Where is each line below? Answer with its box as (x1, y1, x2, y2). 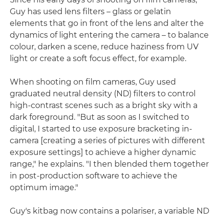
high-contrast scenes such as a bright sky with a (10, 101, 197, 110)
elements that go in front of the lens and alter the (10, 19, 204, 28)
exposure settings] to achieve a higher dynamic (10, 148, 196, 157)
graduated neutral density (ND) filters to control (10, 89, 196, 98)
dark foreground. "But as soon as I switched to (10, 112, 189, 122)
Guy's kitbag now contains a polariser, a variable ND (10, 206, 209, 216)
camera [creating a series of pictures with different (10, 136, 205, 145)
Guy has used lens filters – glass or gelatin (10, 7, 171, 16)
